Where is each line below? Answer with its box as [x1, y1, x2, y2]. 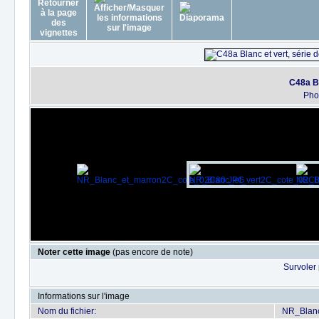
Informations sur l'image [38, 291, 130, 301]
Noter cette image [38, 247, 113, 257]
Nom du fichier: [38, 306, 96, 316]
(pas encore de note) [113, 247, 193, 257]
